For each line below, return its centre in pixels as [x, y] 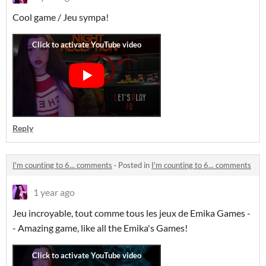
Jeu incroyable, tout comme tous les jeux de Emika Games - [132, 213]
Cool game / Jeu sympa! [61, 17]
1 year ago [54, 192]
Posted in [135, 165]
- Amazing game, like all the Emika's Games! [101, 228]
